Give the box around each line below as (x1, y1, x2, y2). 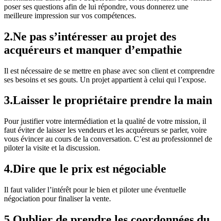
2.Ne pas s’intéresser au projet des (4, 30, 176, 43)
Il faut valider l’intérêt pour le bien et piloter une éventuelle (4, 185, 186, 194)
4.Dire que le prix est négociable (4, 162, 166, 176)
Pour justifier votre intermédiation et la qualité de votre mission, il (4, 117, 206, 126)
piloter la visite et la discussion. (4, 144, 100, 152)
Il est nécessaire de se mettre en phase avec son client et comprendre (4, 66, 215, 75)
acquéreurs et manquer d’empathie (4, 43, 182, 56)
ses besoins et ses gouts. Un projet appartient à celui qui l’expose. (4, 75, 206, 84)
